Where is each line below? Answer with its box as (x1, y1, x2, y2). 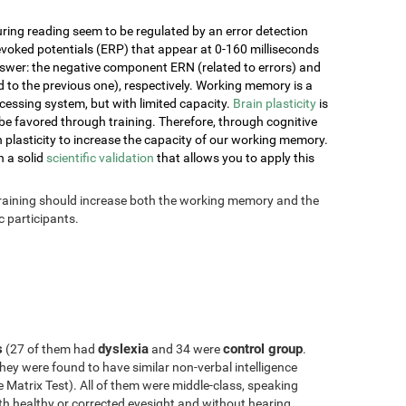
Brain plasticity (233, 95, 316, 111)
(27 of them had (3, 341, 98, 356)
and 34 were (149, 341, 223, 356)
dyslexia (98, 340, 149, 357)
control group (223, 340, 303, 357)
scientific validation (46, 150, 154, 165)
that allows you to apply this (154, 150, 314, 165)
